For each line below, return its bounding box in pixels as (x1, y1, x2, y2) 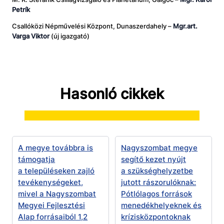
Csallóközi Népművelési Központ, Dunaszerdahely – (12, 22, 173, 30)
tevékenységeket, (18, 177, 83, 187)
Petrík (12, 5, 30, 14)
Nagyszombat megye (121, 142, 198, 152)
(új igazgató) (51, 32, 89, 40)
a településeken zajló (18, 165, 95, 175)
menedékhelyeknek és (121, 200, 202, 210)
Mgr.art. (173, 22, 197, 30)
